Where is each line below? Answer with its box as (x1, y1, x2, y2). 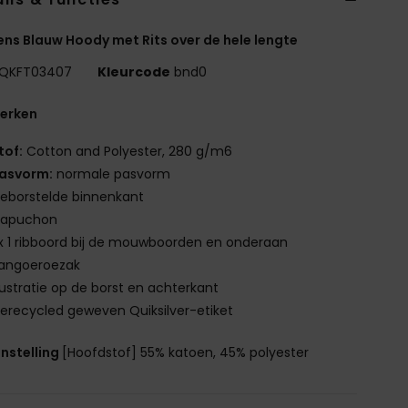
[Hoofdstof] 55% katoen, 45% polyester (62, 342, 310, 362)
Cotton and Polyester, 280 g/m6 (23, 141, 233, 160)
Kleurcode (97, 62, 171, 81)
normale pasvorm (53, 164, 171, 183)
